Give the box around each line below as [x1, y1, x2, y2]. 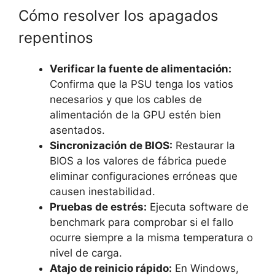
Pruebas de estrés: [50, 201, 147, 214]
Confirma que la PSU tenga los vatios [50, 78, 233, 91]
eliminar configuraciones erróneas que [50, 170, 238, 183]
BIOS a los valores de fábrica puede [50, 155, 227, 168]
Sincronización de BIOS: [50, 139, 172, 152]
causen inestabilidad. [50, 185, 155, 198]
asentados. [50, 124, 105, 137]
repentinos [18, 29, 93, 47]
